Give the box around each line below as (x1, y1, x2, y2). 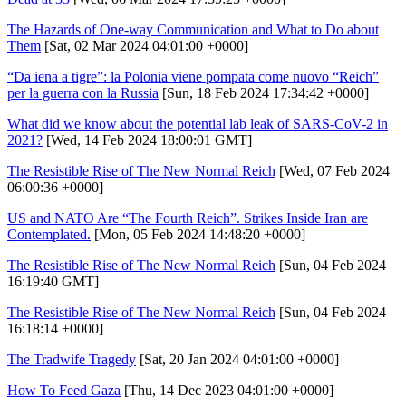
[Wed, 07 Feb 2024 (275, 162, 390, 179)
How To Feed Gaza (7, 382, 121, 398)
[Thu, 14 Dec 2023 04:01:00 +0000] (121, 382, 333, 398)
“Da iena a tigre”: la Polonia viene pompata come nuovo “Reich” (7, 68, 379, 84)
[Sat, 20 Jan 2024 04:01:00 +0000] (136, 351, 339, 367)
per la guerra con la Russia (7, 84, 159, 101)
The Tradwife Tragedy (7, 351, 136, 367)
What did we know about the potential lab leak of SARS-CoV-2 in (7, 115, 388, 131)
